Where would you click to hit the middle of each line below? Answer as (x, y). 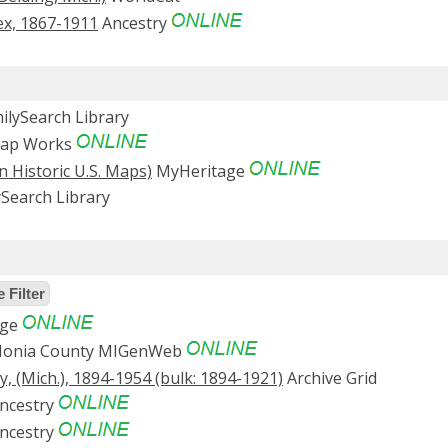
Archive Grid (330, 378)
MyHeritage (200, 170)
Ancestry (134, 22)
